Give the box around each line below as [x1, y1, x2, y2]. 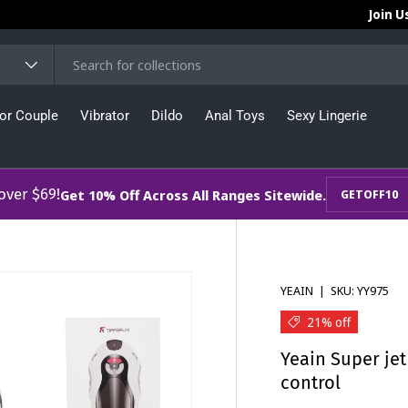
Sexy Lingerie [287, 107, 367, 124]
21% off [307, 312, 352, 331]
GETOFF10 [340, 186, 398, 202]
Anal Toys [205, 107, 265, 124]
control [280, 371, 342, 393]
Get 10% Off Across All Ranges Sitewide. [59, 185, 326, 204]
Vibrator [80, 107, 129, 124]
